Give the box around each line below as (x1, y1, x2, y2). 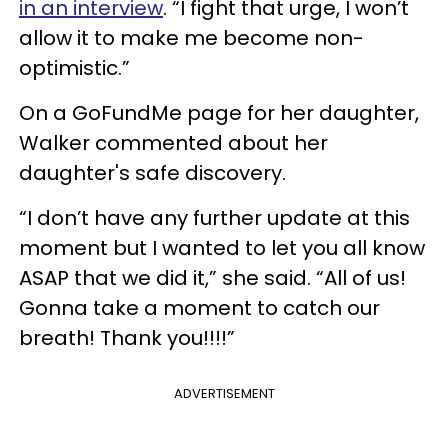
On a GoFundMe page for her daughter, (19, 98, 419, 127)
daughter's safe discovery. (19, 158, 286, 187)
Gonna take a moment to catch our (19, 293, 380, 322)
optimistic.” (19, 53, 130, 82)
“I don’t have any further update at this (19, 203, 410, 232)
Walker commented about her (19, 128, 328, 157)
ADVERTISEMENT (173, 383, 275, 403)
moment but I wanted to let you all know (19, 233, 425, 262)
